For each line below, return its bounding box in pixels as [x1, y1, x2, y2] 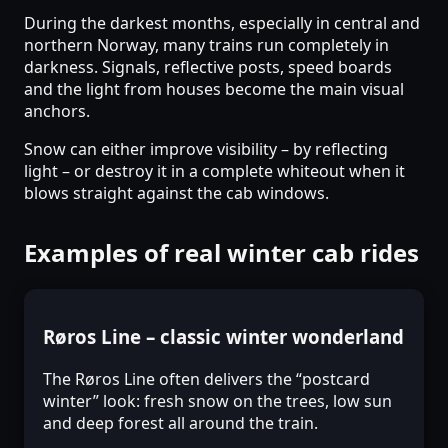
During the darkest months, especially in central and [24, 12, 420, 35]
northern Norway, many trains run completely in [24, 34, 389, 57]
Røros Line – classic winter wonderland [43, 323, 405, 349]
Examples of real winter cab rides [24, 236, 419, 270]
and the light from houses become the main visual [24, 78, 404, 101]
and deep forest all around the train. [43, 411, 319, 434]
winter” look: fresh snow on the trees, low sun [43, 389, 393, 412]
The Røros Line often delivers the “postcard [43, 367, 371, 390]
